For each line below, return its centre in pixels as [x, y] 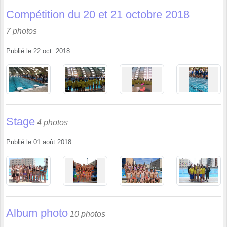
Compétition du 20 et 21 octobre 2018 [98, 14]
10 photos [88, 214]
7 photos [22, 31]
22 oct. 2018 [52, 51]
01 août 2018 [52, 143]
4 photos [52, 123]
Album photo [37, 213]
